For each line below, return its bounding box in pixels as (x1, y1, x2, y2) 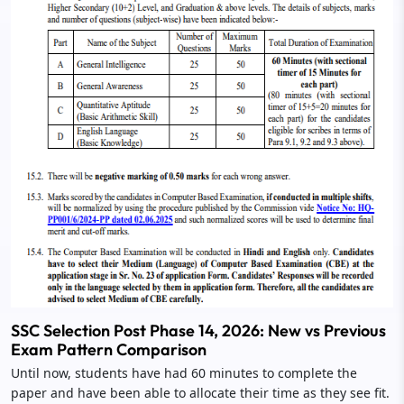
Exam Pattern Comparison (11, 338, 207, 360)
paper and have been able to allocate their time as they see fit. (11, 383, 390, 401)
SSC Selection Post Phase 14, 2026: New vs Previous (11, 319, 386, 341)
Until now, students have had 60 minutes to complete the (11, 363, 357, 381)
